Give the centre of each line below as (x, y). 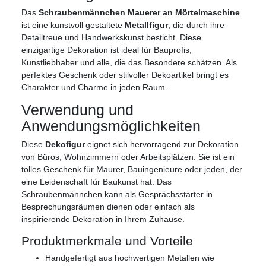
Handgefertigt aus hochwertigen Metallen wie (130, 258)
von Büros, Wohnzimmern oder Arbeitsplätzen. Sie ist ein (128, 157)
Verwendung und (77, 110)
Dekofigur (65, 145)
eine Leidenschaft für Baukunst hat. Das (96, 182)
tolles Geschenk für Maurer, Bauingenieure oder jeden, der (132, 170)
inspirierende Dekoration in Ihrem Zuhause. (103, 219)
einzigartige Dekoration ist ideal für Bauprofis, (107, 50)
